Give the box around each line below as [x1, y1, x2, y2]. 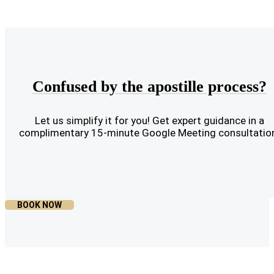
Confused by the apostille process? [32, 78, 267, 95]
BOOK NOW [17, 200, 62, 210]
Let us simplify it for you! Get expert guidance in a [34, 114, 264, 127]
